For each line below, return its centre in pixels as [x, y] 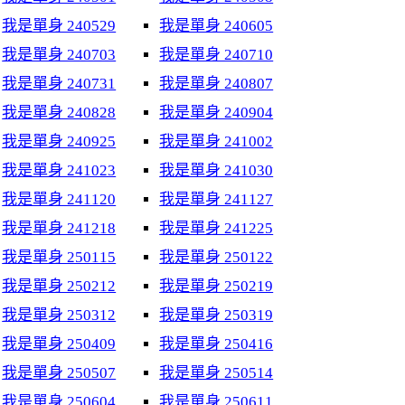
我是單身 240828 [59, 113]
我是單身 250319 [217, 315]
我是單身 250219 [217, 286]
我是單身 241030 [217, 170]
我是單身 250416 [217, 344]
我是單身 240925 [59, 141]
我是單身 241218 [59, 228]
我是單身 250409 [59, 344]
